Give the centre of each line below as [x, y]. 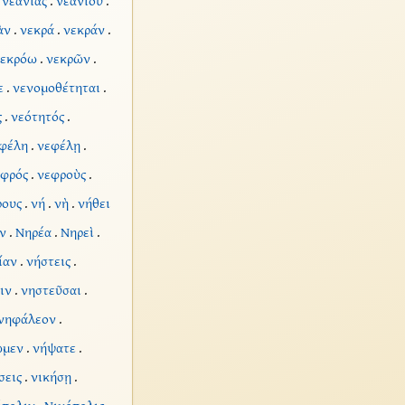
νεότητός [37, 117]
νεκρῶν [68, 59]
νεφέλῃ [58, 146]
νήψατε [54, 348]
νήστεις [48, 261]
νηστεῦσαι [51, 290]
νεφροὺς [61, 174]
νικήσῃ [51, 377]
